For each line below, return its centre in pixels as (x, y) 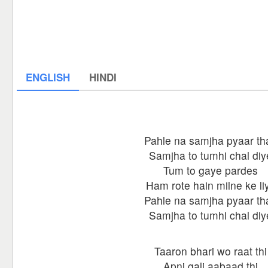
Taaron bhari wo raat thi (211, 251)
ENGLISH (48, 77)
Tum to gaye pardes (211, 170)
